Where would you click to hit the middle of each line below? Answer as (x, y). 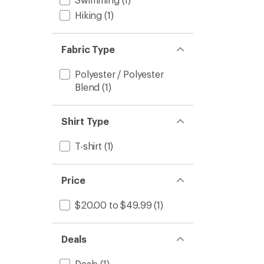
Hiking (89, 15)
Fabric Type (88, 49)
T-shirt (88, 146)
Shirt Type (85, 121)
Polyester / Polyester (119, 74)
